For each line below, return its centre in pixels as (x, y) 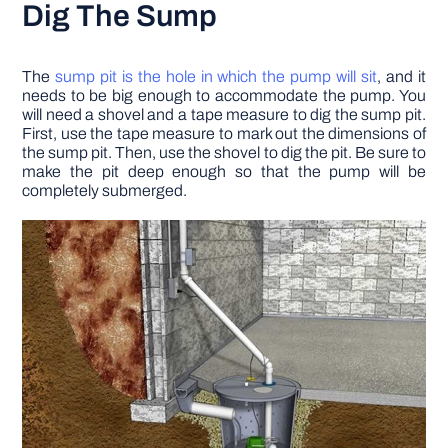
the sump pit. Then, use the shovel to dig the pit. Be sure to (224, 152)
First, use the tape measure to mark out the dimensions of (224, 133)
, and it (401, 76)
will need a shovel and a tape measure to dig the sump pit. (224, 114)
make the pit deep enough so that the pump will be (224, 171)
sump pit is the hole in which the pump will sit (213, 76)
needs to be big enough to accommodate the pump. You (224, 95)
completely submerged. (105, 190)
